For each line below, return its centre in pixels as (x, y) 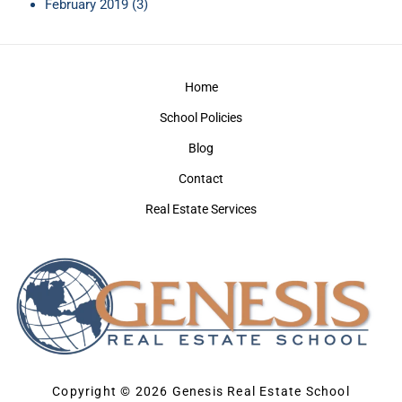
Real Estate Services (201, 210)
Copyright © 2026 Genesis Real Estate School (201, 392)
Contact (201, 179)
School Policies (201, 118)
